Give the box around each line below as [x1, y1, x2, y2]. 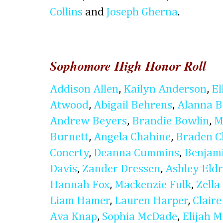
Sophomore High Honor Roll [50, 57, 206, 76]
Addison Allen [50, 83, 118, 95]
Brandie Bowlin [132, 115, 209, 127]
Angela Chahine [94, 131, 171, 143]
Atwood [50, 99, 89, 111]
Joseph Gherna [107, 6, 178, 18]
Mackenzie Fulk [114, 179, 191, 191]
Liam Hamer [50, 195, 110, 207]
